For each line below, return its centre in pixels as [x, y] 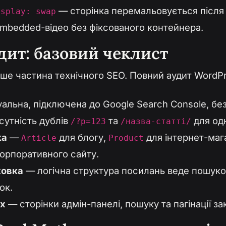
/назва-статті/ [156, 122]
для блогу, [82, 137]
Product [126, 138]
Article [39, 138]
